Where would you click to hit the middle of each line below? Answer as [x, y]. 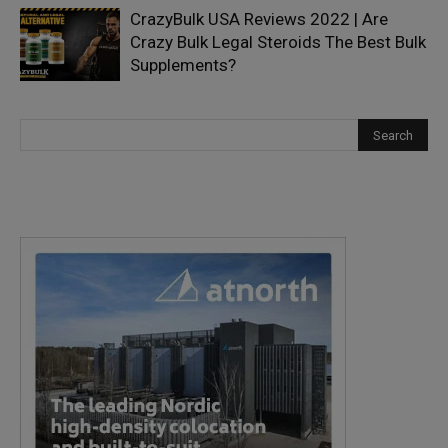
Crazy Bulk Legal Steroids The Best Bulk [278, 42]
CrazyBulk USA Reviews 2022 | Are [259, 19]
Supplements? [183, 65]
